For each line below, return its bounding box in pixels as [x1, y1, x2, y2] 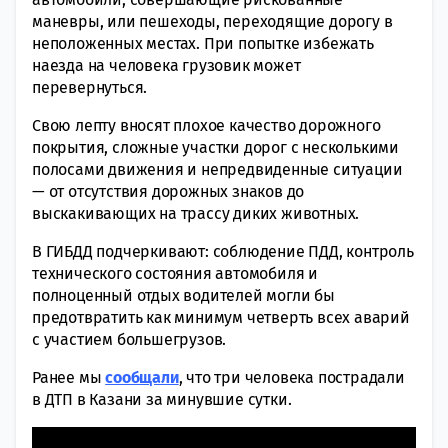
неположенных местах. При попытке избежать [32, 33, 374, 53]
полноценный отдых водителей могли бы [32, 285, 335, 305]
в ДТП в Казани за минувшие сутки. [32, 389, 292, 409]
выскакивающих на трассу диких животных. [32, 203, 360, 223]
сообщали [105, 367, 179, 387]
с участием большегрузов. [32, 329, 227, 349]
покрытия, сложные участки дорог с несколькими [32, 137, 399, 157]
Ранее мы [32, 367, 106, 387]
